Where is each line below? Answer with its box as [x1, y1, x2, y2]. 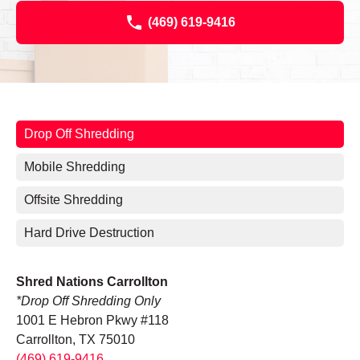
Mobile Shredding [24, 160, 125, 174]
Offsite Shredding [24, 193, 123, 207]
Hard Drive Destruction [24, 226, 154, 240]
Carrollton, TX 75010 [16, 333, 135, 347]
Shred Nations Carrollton [16, 275, 168, 289]
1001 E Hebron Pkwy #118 [16, 313, 169, 328]
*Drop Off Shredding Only [16, 294, 161, 309]
